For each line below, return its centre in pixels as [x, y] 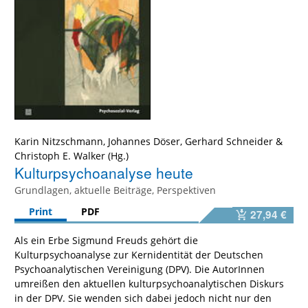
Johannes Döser [144, 142]
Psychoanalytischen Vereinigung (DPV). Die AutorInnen [140, 269]
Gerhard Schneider [229, 142]
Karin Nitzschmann [59, 142]
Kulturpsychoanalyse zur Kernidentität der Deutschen [139, 255]
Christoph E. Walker [60, 156]
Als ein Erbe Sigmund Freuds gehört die [106, 241]
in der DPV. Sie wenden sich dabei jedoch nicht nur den [143, 298]
